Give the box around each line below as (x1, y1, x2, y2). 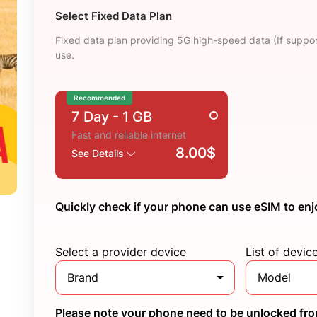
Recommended (73, 93, 125, 102)
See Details (71, 147, 127, 159)
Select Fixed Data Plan (54, 9, 172, 23)
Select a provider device (54, 245, 186, 259)
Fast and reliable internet (71, 129, 186, 141)
